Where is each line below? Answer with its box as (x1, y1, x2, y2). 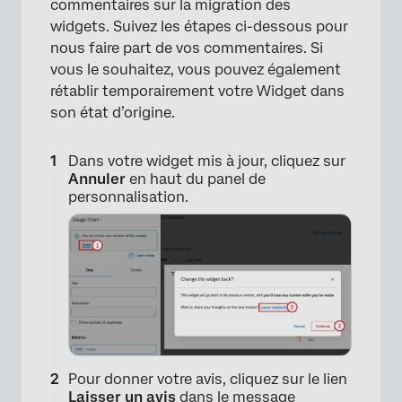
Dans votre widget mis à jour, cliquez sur (68, 153, 345, 170)
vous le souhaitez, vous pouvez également (50, 61, 341, 79)
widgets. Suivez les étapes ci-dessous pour (50, 18, 348, 36)
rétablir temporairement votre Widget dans (50, 83, 345, 100)
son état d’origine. (50, 104, 175, 122)
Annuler (68, 170, 126, 188)
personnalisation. (68, 188, 188, 206)
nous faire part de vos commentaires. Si (50, 39, 323, 57)
